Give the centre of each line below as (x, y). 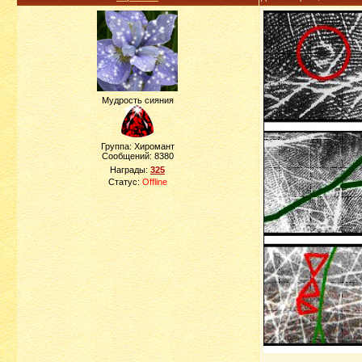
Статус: (125, 182)
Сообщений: (128, 156)
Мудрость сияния (137, 100)
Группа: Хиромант (137, 146)
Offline (154, 182)
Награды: (130, 170)
